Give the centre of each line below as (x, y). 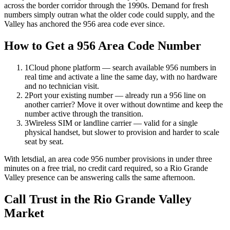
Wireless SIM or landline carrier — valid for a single (113, 123)
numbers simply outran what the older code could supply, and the (109, 15)
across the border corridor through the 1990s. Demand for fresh (106, 6)
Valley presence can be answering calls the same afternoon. (100, 178)
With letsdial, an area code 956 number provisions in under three (108, 159)
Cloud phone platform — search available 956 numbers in (122, 68)
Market (24, 213)
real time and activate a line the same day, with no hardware (121, 77)
